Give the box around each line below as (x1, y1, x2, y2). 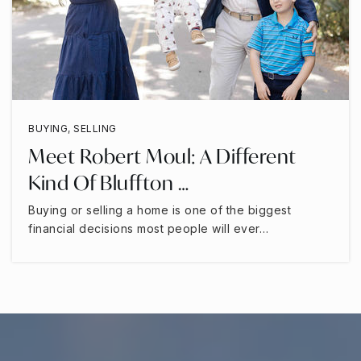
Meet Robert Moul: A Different (28, 143, 297, 170)
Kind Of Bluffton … (28, 170, 189, 197)
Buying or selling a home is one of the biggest (28, 203, 291, 218)
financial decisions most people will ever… (28, 222, 268, 236)
